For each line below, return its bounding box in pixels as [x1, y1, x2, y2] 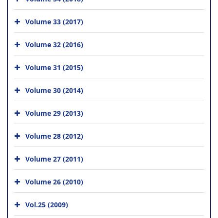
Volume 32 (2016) [25, 39, 83, 49]
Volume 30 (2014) [25, 85, 83, 95]
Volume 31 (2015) [25, 62, 83, 72]
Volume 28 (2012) [25, 131, 83, 141]
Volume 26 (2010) [25, 177, 83, 186]
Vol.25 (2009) [25, 200, 68, 209]
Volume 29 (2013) [25, 108, 83, 118]
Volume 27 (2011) [25, 154, 83, 163]
